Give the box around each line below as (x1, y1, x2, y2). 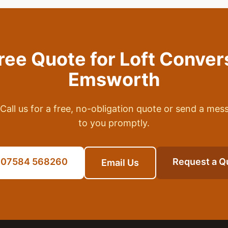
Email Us (101, 157, 139, 168)
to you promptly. (78, 118, 150, 128)
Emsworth (68, 68, 160, 91)
